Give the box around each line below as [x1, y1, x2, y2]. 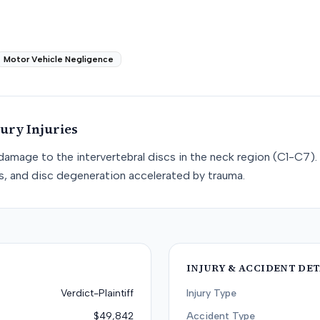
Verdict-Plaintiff [61, 287, 134, 299]
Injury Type [186, 287, 236, 299]
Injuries [24, 120, 78, 138]
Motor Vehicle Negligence [4, 54, 114, 64]
